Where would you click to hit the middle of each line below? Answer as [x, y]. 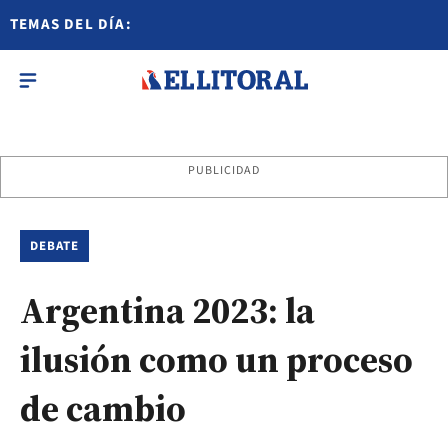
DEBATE [55, 246]
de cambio [103, 408]
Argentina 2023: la [167, 310]
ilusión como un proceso [216, 359]
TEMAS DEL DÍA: [71, 24]
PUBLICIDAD [224, 170]
